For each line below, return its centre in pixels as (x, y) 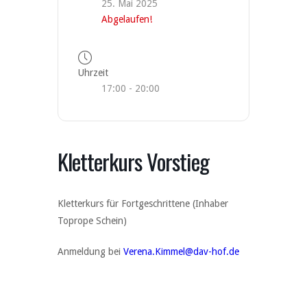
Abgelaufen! (127, 19)
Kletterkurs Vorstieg (133, 161)
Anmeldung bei (90, 251)
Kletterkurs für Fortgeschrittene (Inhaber (143, 204)
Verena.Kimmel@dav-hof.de (181, 251)
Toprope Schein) (92, 221)
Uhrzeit (93, 73)
